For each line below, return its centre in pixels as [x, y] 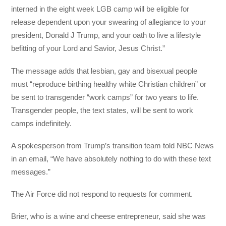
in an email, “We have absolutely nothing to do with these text [111, 158]
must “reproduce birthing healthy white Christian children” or [109, 84]
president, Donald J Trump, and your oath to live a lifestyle [106, 35]
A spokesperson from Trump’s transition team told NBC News [113, 145]
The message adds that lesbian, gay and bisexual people [104, 71]
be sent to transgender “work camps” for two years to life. [105, 97]
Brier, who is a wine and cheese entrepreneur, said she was [109, 216]
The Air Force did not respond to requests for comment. [102, 194]
